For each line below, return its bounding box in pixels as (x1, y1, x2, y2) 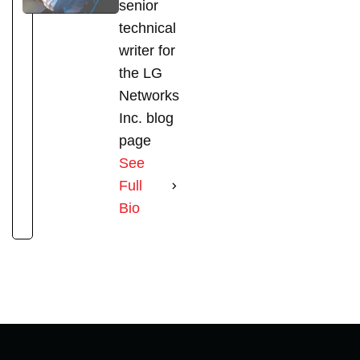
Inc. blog (119, 110, 174, 127)
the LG (119, 65, 162, 82)
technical (119, 20, 176, 37)
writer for (119, 43, 175, 59)
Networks (119, 88, 179, 104)
